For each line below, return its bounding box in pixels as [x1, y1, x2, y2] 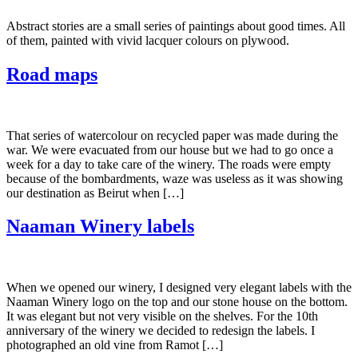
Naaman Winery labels [6, 216, 194, 237]
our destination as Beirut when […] [6, 185, 184, 200]
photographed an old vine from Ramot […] [6, 338, 223, 352]
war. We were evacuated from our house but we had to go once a [6, 142, 333, 157]
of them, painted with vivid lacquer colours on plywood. [6, 33, 289, 47]
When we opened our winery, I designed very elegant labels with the [6, 280, 352, 295]
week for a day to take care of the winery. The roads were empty [6, 157, 331, 171]
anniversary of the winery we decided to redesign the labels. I [6, 324, 315, 338]
